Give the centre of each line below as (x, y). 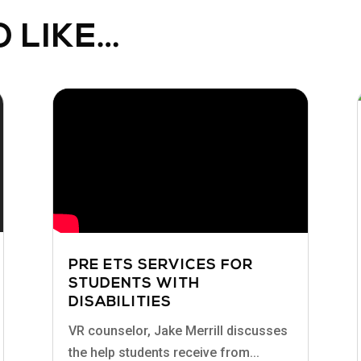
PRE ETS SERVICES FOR (160, 265)
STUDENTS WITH (134, 284)
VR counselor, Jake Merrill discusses (178, 330)
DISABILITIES (120, 302)
